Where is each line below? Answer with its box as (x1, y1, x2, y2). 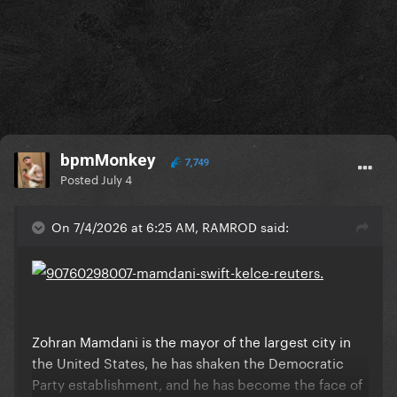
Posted (60, 169, 101, 188)
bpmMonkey (60, 150, 156, 171)
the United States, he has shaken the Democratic (32, 351, 344, 373)
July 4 (101, 169, 132, 188)
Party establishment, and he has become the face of (32, 372, 362, 394)
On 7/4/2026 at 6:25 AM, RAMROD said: (51, 216, 289, 237)
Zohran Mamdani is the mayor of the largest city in (32, 330, 351, 352)
